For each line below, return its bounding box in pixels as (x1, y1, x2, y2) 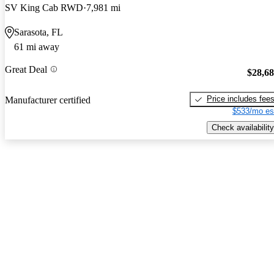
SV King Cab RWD (5, 2, 83, 13)
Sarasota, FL (14, 26, 63, 37)
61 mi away (14, 41, 59, 52)
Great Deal (5, 64, 47, 75)
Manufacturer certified (5, 95, 91, 106)
